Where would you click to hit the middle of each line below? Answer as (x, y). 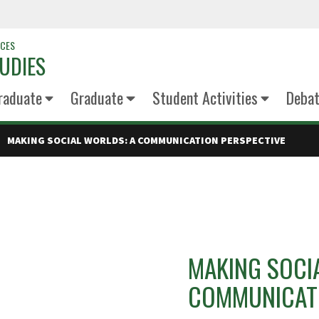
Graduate (97, 98)
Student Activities (205, 98)
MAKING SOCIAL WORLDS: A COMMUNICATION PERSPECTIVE (147, 140)
